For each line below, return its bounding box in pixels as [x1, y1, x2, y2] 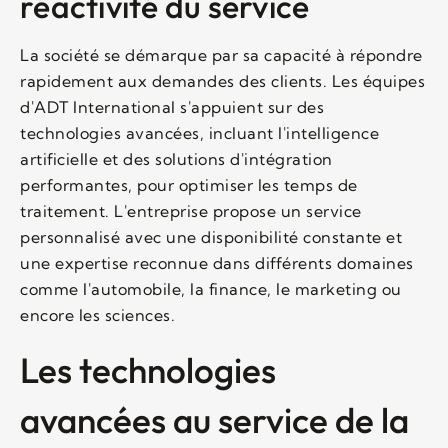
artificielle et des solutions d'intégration [20, 148, 333, 169]
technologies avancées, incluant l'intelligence [20, 122, 379, 143]
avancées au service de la [20, 397, 409, 442]
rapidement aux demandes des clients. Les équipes [20, 70, 425, 91]
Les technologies [20, 347, 276, 392]
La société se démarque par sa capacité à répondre [20, 44, 423, 65]
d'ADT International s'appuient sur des [20, 96, 324, 117]
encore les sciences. [20, 304, 175, 325]
